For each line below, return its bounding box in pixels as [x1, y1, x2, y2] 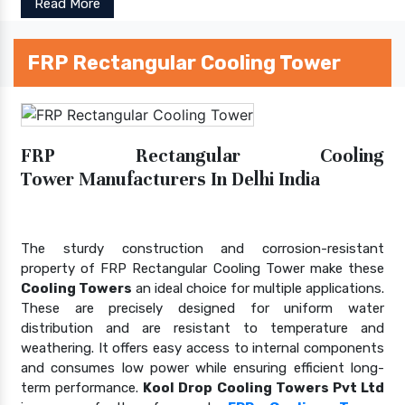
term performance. [21, 379, 144, 396]
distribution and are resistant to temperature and [21, 319, 384, 336]
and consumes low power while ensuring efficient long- [21, 359, 384, 376]
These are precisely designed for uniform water [21, 299, 384, 316]
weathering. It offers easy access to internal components [21, 339, 384, 356]
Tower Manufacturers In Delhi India [21, 167, 320, 191]
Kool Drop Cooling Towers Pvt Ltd [143, 379, 385, 396]
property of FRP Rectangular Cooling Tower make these [21, 259, 384, 277]
